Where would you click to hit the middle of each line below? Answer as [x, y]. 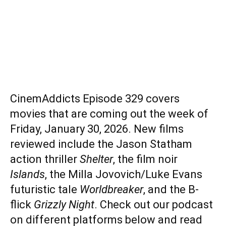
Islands [27, 174]
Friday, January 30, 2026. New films [97, 129]
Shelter [96, 159]
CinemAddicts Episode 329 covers [95, 98]
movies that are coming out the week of [109, 114]
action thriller [45, 159]
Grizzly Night [64, 204]
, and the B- [171, 189]
